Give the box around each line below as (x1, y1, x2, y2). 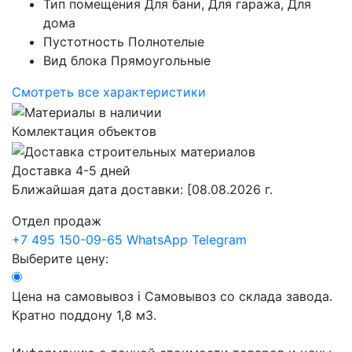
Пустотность (43, 34, 124, 50)
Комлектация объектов (12, 123, 156, 140)
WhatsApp (126, 231, 188, 247)
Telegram (192, 231, 247, 247)
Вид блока (43, 53, 107, 69)
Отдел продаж (12, 212, 101, 229)
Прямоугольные (111, 53, 211, 69)
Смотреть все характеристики (12, 84, 206, 101)
